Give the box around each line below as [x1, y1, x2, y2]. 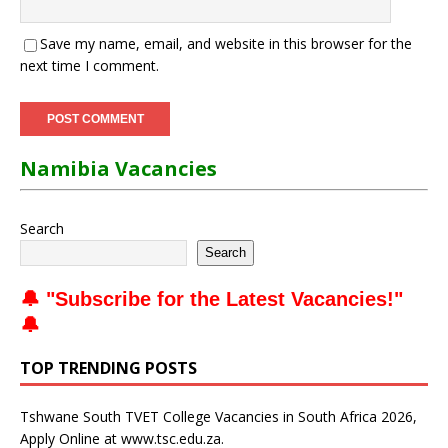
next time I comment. [20, 55, 159, 75]
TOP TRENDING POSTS [20, 356, 197, 379]
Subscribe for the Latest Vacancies [55, 287, 387, 310]
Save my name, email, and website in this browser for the [40, 33, 412, 53]
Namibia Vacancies [20, 154, 217, 182]
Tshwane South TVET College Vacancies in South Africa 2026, [20, 406, 417, 426]
